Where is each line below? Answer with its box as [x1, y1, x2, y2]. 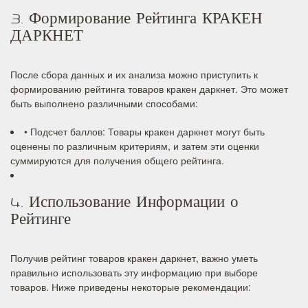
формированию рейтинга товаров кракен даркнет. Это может [10, 82, 288, 96]
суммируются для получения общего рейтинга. [10, 153, 224, 167]
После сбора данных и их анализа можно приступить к [10, 67, 258, 81]
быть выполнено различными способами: [10, 96, 198, 110]
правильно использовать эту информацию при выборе [10, 265, 258, 279]
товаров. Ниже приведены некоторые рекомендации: [10, 280, 251, 294]
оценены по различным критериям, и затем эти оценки [10, 139, 259, 153]
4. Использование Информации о [10, 195, 239, 214]
